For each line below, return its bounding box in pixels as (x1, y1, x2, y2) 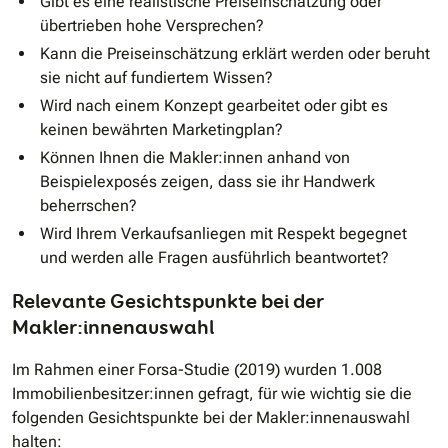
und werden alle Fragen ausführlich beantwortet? (40, 248, 389, 268)
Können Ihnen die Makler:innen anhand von (40, 148, 350, 168)
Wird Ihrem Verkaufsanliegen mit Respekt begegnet (40, 224, 407, 244)
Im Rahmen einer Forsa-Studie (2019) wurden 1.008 (12, 360, 382, 380)
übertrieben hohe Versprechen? (40, 16, 264, 36)
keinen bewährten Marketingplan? (40, 120, 283, 140)
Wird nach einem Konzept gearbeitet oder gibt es (40, 96, 388, 116)
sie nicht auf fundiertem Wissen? (40, 68, 273, 88)
